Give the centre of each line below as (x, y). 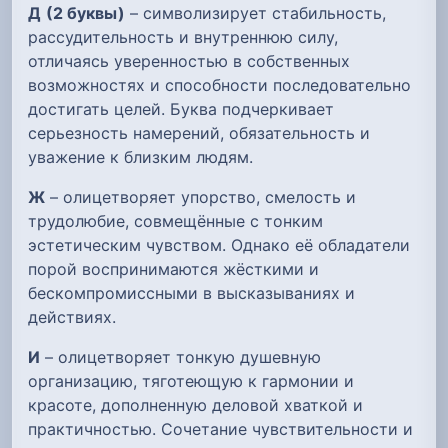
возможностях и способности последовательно (219, 84)
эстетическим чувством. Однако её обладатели (219, 244)
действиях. (72, 316)
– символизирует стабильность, (255, 12)
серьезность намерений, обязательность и (199, 132)
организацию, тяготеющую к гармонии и (191, 380)
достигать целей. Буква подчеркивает (181, 108)
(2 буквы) (85, 12)
